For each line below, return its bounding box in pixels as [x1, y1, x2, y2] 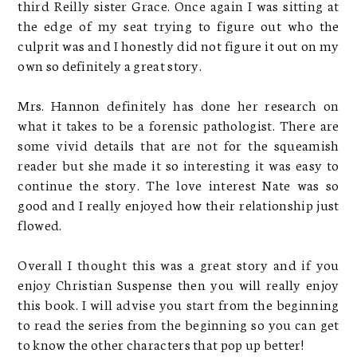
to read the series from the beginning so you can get [18, 313, 339, 333]
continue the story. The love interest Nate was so [18, 174, 339, 194]
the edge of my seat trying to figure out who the [18, 14, 339, 34]
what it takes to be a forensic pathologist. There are [18, 114, 339, 134]
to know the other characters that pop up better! [18, 333, 307, 353]
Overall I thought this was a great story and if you [18, 253, 339, 273]
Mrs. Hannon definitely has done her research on [18, 94, 339, 114]
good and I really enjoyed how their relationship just [18, 194, 339, 214]
